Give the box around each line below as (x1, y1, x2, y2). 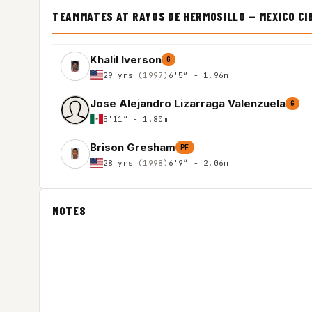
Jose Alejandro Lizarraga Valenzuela (90, 96, 286, 110)
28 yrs (102, 157, 139, 168)
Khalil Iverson (90, 52, 162, 66)
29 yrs (102, 70, 139, 80)
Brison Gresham (90, 140, 175, 154)
